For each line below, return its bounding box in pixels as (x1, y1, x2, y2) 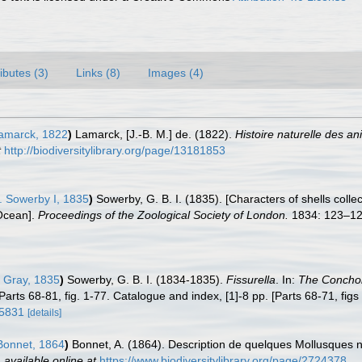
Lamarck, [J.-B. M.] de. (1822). (75, 128, 235, 141)
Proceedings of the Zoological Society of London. (38, 208, 288, 221)
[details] (27, 307, 61, 318)
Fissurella (226, 273, 276, 286)
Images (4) (148, 66, 204, 79)
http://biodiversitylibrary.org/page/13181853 (4, 144, 225, 157)
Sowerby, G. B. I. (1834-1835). (67, 273, 226, 286)
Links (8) (76, 66, 120, 79)
